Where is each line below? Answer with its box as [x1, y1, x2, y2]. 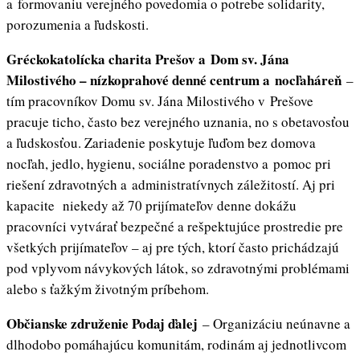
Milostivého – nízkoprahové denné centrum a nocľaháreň [6, 70, 342, 91]
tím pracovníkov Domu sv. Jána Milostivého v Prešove [6, 92, 313, 111]
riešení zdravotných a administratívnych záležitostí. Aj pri [6, 175, 335, 194]
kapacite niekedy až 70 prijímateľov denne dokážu [6, 196, 297, 215]
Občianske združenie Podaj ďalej [6, 313, 198, 334]
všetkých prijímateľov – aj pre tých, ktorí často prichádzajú [6, 238, 339, 257]
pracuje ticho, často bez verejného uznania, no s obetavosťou [6, 112, 350, 132]
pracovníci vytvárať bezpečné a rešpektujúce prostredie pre [6, 217, 343, 236]
